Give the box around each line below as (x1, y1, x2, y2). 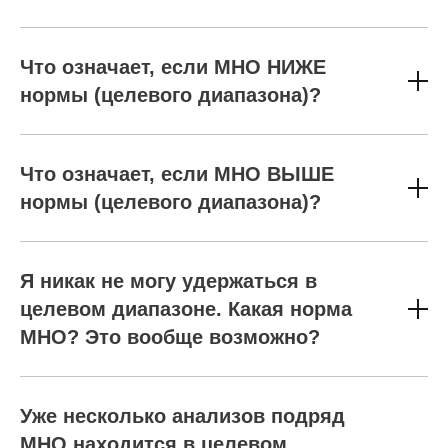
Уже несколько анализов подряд (20, 405, 345, 427)
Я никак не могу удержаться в (20, 270, 317, 292)
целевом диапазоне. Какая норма (20, 298, 352, 320)
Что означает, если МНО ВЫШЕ (20, 163, 334, 185)
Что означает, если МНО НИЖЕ (20, 56, 326, 78)
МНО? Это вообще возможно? (20, 326, 320, 348)
